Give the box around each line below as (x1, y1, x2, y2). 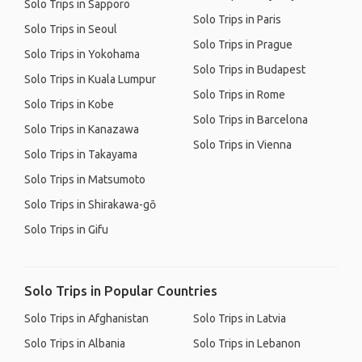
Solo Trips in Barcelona (193, 113, 308, 126)
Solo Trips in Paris (193, 13, 281, 26)
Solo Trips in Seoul (24, 23, 117, 36)
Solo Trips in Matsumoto (24, 173, 145, 186)
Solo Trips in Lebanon (193, 337, 301, 350)
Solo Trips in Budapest (193, 63, 305, 76)
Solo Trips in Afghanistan (24, 312, 149, 325)
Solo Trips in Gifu (24, 223, 108, 236)
